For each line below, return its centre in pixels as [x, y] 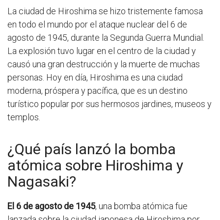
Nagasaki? [42, 182]
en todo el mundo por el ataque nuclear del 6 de [97, 25]
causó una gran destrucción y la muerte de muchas [104, 64]
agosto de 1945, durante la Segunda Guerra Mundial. [106, 38]
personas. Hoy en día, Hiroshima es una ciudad [95, 78]
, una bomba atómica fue [141, 206]
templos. [24, 117]
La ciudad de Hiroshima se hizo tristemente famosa [105, 11]
